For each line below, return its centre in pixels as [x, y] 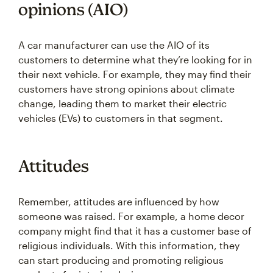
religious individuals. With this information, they [129, 246]
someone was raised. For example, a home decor [131, 216]
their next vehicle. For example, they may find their [135, 74]
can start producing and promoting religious [121, 260]
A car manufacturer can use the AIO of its [114, 45]
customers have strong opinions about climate [126, 89]
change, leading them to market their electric [122, 104]
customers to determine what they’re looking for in [135, 60]
